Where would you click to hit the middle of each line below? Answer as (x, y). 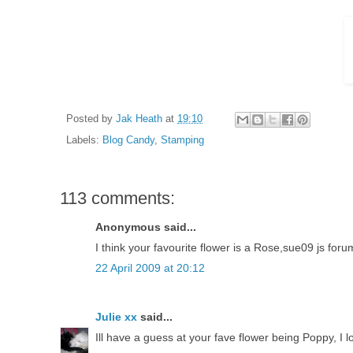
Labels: (84, 140)
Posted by (91, 119)
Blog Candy (128, 140)
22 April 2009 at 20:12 (150, 268)
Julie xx (116, 316)
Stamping (182, 140)
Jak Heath (139, 119)
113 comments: (117, 198)
